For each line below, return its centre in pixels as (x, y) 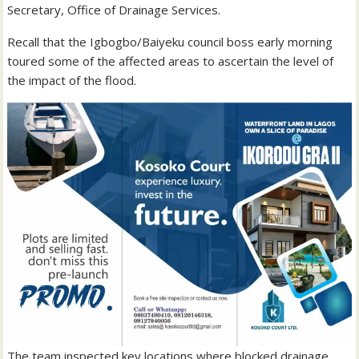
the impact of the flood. (72, 81)
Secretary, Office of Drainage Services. (114, 10)
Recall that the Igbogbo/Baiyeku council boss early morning (170, 42)
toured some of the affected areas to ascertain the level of (171, 61)
